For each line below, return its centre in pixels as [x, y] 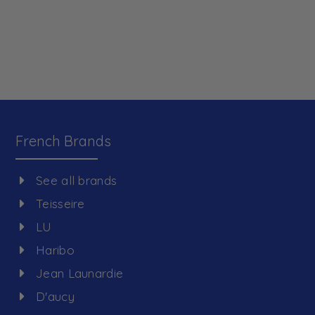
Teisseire [60, 204]
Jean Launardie [80, 273]
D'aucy [55, 296]
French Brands [64, 141]
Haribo [55, 250]
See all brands [77, 180]
